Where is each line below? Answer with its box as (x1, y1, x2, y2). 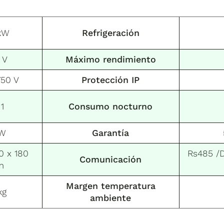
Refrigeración (81, 27, 139, 38)
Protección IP (81, 74, 139, 85)
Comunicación (79, 153, 141, 164)
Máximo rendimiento (65, 53, 156, 64)
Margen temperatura (65, 180, 155, 191)
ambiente (90, 192, 131, 203)
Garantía (92, 127, 129, 138)
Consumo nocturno (68, 100, 152, 111)
